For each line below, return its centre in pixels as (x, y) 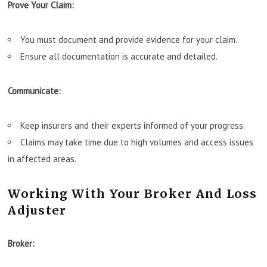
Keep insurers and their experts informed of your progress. (133, 125)
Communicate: (35, 91)
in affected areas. (42, 159)
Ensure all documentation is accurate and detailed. (119, 56)
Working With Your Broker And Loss (133, 193)
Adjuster (37, 210)
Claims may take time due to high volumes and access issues (137, 142)
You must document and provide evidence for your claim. (129, 39)
